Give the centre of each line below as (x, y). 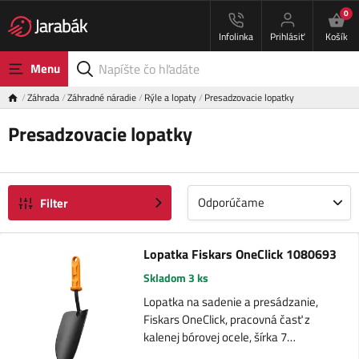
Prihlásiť (287, 36)
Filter (54, 203)
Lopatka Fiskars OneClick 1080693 (240, 254)
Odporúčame (231, 203)
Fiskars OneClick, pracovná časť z (226, 320)
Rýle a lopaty (170, 97)
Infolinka (236, 36)
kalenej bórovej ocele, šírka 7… (219, 337)
